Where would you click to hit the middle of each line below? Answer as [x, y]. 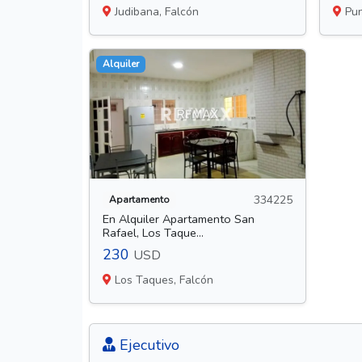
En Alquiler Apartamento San [179, 219]
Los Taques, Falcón [162, 280]
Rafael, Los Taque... [153, 233]
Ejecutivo [147, 345]
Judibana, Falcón [155, 12]
